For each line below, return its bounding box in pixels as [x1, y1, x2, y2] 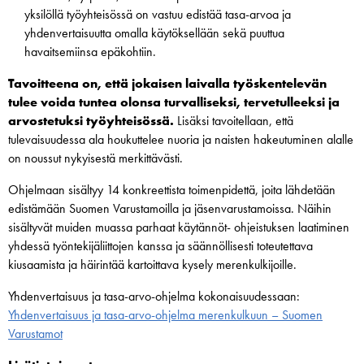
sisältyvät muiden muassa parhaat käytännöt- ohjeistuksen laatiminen [8, 219, 349, 236]
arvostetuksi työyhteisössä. [8, 112, 174, 130]
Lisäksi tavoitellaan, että [174, 112, 293, 130]
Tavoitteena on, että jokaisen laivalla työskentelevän [8, 75, 327, 93]
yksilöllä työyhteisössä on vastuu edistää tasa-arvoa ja [24, 6, 291, 24]
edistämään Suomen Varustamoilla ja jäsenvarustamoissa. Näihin [8, 200, 331, 218]
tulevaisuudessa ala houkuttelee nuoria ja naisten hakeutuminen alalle [8, 131, 353, 149]
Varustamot [8, 325, 63, 343]
